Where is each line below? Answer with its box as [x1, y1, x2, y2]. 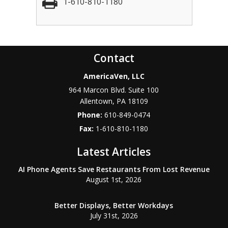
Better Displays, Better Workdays [54, 201, 174, 210]
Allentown [79, 96, 112, 106]
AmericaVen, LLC [83, 71, 145, 81]
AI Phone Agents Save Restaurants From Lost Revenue [18, 164, 210, 174]
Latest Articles [77, 145, 151, 159]
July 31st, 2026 [90, 211, 138, 220]
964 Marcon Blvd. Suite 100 [69, 85, 159, 95]
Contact [93, 51, 134, 65]
